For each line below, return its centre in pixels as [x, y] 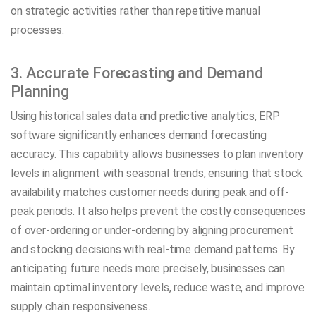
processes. [37, 30]
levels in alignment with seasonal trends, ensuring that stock [157, 173]
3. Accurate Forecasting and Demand [137, 73]
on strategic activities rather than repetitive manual [135, 11]
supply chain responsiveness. [80, 306]
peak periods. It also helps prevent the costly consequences [158, 211]
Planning [40, 91]
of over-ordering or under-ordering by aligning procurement [152, 230]
